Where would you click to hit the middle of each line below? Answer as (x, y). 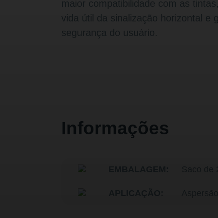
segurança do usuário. (109, 33)
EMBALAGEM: (138, 170)
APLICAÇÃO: (136, 193)
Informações (115, 128)
